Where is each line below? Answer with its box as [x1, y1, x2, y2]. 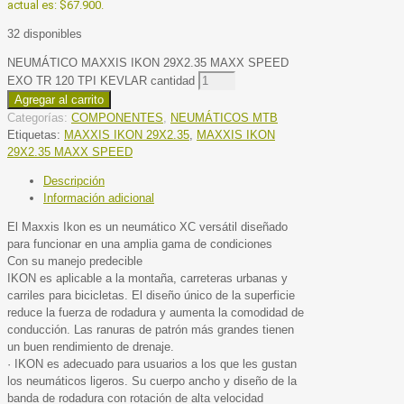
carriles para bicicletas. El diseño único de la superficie [7, 289, 295, 303]
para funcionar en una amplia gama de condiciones [7, 237, 272, 252]
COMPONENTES [71, 111, 163, 125]
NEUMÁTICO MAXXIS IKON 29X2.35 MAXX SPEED [7, 56, 289, 70]
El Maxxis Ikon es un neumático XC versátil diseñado [7, 220, 288, 234]
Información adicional [43, 191, 154, 206]
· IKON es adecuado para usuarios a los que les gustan [7, 357, 297, 372]
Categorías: [7, 111, 71, 125]
